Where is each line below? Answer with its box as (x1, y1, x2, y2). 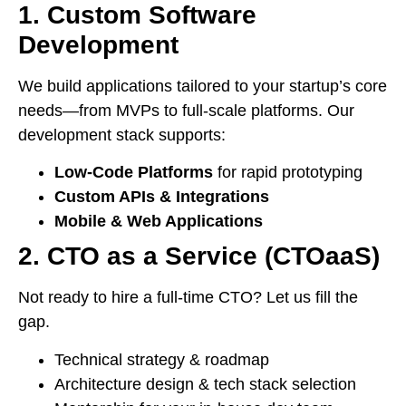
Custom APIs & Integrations (54, 188, 269, 207)
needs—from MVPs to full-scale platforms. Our (18, 101, 354, 120)
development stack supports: (18, 125, 226, 144)
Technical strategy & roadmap (54, 350, 269, 369)
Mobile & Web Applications (54, 212, 263, 231)
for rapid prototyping (213, 163, 362, 182)
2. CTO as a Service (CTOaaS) (18, 242, 380, 271)
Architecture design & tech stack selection (54, 374, 356, 393)
